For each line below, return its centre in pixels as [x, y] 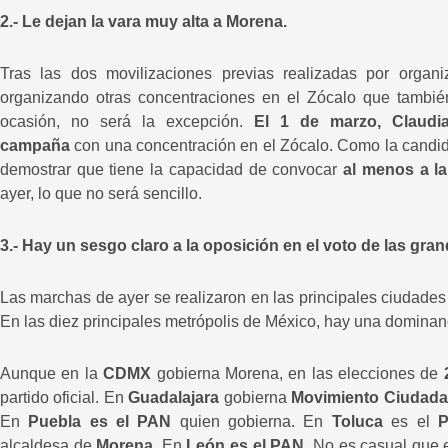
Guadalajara [174, 397]
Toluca [361, 421]
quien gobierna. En [251, 421]
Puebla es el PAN [100, 421]
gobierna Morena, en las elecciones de [297, 373]
